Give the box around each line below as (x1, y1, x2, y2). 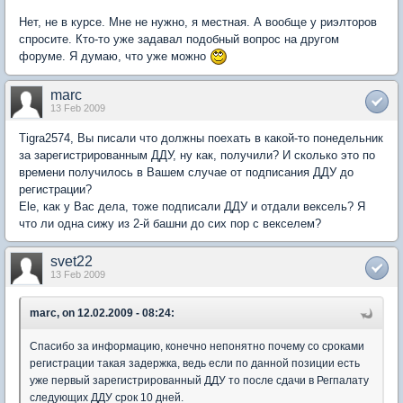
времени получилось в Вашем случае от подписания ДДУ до (19, 166, 354, 180)
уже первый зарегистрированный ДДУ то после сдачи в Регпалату (30, 374, 369, 388)
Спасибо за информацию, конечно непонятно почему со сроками (30, 340, 364, 354)
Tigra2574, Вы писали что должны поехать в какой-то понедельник (19, 131, 383, 146)
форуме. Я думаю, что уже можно (19, 49, 210, 63)
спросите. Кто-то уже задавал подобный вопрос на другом (19, 31, 339, 46)
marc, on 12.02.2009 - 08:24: (30, 307, 175, 320)
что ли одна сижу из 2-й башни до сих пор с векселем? (19, 217, 321, 231)
